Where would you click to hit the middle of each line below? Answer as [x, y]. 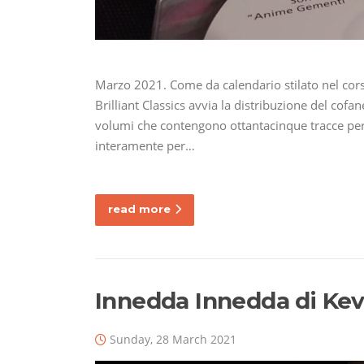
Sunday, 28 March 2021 [173, 340]
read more [139, 209]
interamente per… [145, 145]
